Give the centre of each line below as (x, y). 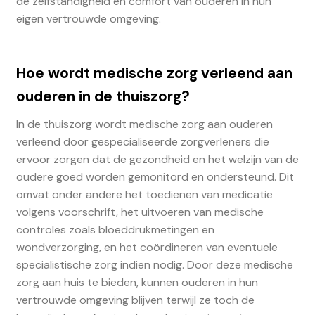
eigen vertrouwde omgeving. (88, 19)
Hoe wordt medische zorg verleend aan (154, 72)
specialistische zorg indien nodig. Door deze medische (154, 264)
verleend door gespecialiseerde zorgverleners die (142, 141)
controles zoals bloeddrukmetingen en (115, 229)
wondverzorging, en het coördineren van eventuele (147, 247)
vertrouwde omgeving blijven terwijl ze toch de (135, 300)
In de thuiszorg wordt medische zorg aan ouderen (144, 124)
